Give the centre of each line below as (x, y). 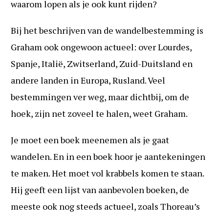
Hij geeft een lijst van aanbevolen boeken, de (100, 189)
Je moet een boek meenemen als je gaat (90, 140)
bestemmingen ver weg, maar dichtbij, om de (100, 97)
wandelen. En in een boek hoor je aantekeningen (108, 156)
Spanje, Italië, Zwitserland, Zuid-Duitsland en (102, 63)
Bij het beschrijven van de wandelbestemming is (107, 30)
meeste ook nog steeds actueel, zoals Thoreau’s (106, 206)
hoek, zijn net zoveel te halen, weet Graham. (99, 113)
